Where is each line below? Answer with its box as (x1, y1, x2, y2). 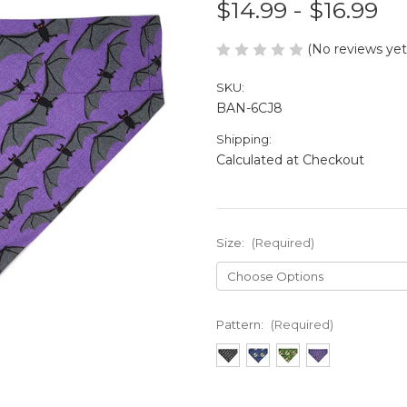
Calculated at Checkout (216, 151, 364, 168)
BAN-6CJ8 (216, 99, 283, 116)
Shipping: (216, 131, 272, 146)
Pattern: (216, 316, 266, 332)
